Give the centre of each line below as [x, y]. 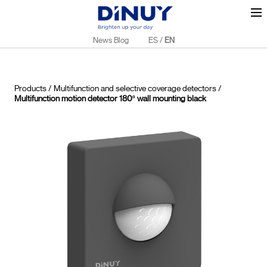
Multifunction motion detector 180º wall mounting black [110, 99]
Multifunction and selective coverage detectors [135, 89]
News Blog [111, 40]
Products [30, 89]
